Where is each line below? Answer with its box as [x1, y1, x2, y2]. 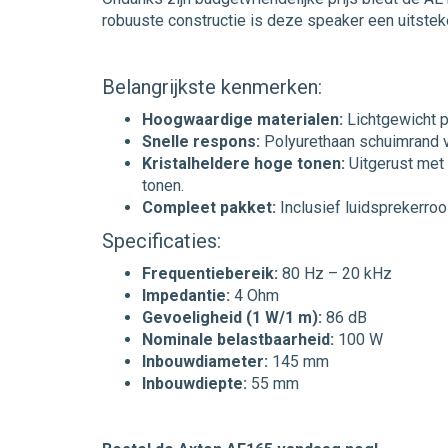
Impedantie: [142, 286, 230, 305]
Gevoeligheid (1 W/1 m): [142, 308, 322, 327]
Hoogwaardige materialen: [142, 110, 343, 129]
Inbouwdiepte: [142, 374, 247, 393]
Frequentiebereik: [142, 264, 278, 283]
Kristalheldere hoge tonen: [142, 154, 345, 173]
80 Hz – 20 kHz [278, 264, 392, 283]
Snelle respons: [142, 132, 260, 151]
